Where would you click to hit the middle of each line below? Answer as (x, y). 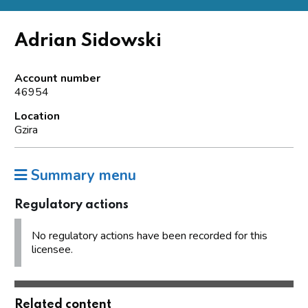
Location (37, 116)
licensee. (52, 249)
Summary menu (81, 175)
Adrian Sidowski (88, 41)
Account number (57, 78)
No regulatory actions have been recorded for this (150, 235)
